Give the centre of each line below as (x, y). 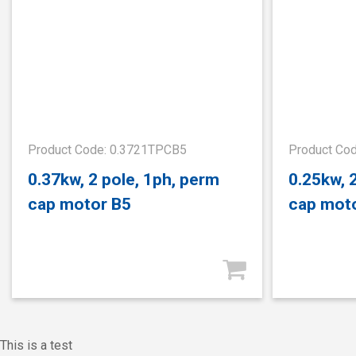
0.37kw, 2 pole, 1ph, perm (124, 180)
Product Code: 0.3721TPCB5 (107, 149)
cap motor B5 (79, 204)
